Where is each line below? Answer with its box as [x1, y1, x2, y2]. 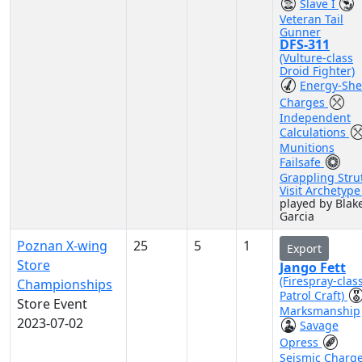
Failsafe [280, 154, 324, 170]
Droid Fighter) [280, 63, 355, 78]
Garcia [280, 208, 314, 224]
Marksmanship [280, 303, 360, 318]
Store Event [17, 295, 87, 313]
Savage [300, 318, 339, 333]
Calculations [280, 124, 349, 140]
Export [287, 241, 322, 256]
